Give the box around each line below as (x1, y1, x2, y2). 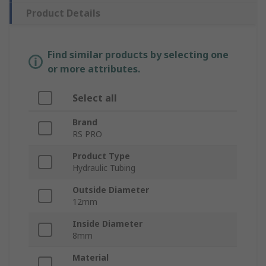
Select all (72, 91, 117, 105)
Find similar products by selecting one (47, 48, 229, 62)
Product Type (72, 150, 130, 162)
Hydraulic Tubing (72, 162, 135, 174)
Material (72, 252, 109, 264)
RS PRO (72, 128, 102, 140)
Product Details (26, 7, 100, 20)
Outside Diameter (72, 184, 149, 196)
